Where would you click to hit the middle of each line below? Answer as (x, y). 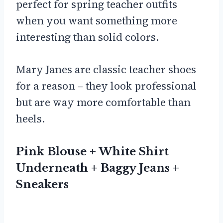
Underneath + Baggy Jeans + (98, 168)
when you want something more (97, 21)
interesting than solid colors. (88, 37)
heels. (31, 119)
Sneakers (42, 185)
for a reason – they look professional (106, 86)
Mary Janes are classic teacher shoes (106, 70)
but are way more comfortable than (103, 103)
